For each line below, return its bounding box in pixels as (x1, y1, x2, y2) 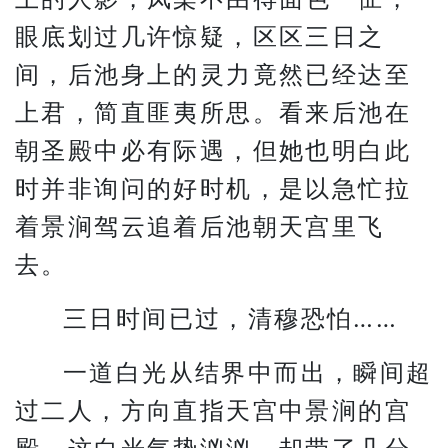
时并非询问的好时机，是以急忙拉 (15, 174, 411, 203)
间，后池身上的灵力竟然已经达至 (15, 60, 411, 89)
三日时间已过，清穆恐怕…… (63, 304, 399, 333)
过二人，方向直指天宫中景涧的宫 (15, 396, 411, 425)
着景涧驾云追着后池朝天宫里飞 (15, 212, 385, 241)
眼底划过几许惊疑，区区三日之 (15, 22, 385, 51)
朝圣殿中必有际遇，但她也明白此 (15, 136, 411, 165)
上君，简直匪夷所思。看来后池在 (15, 98, 411, 127)
